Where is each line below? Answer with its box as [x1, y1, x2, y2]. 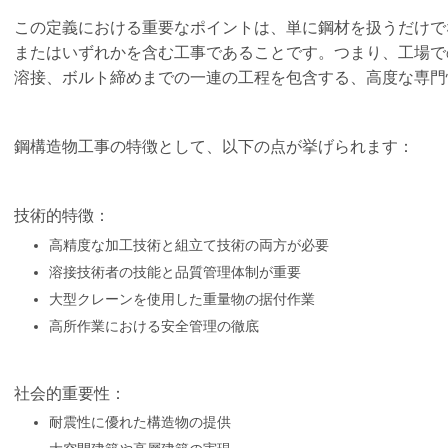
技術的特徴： [14, 207, 110, 225]
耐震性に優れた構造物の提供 [49, 414, 231, 431]
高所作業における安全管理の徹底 [49, 317, 259, 334]
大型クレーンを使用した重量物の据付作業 [49, 290, 315, 307]
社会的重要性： [14, 384, 126, 402]
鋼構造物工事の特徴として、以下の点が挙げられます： [14, 137, 414, 155]
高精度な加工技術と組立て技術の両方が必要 [49, 236, 329, 253]
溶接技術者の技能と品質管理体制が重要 [49, 263, 301, 280]
